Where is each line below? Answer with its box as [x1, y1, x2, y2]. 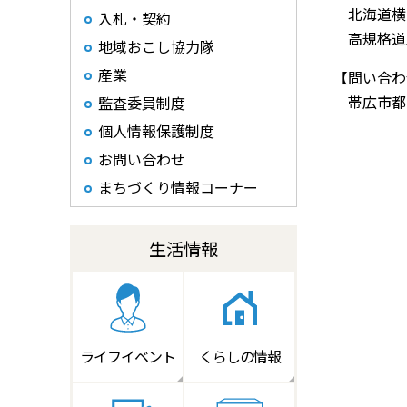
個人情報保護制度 [98, 120, 214, 142]
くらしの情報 [198, 345, 281, 367]
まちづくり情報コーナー [98, 176, 258, 198]
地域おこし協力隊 [98, 35, 214, 57]
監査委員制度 [98, 92, 185, 114]
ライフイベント [80, 345, 175, 367]
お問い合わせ [98, 148, 185, 170]
